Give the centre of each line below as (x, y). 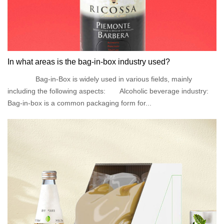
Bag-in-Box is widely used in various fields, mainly (100, 79)
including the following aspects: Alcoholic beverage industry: (108, 91)
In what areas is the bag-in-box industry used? (89, 62)
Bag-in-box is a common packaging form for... (79, 103)
